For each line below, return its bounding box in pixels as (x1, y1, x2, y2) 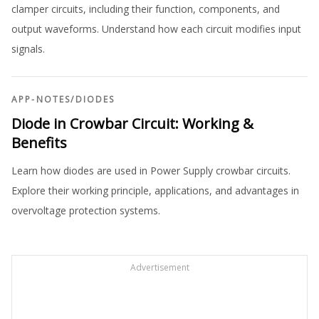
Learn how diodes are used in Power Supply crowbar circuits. (11, 164, 291, 177)
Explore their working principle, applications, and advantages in (11, 184, 299, 197)
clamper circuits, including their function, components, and (11, 2, 280, 16)
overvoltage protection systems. (11, 204, 160, 217)
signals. (11, 42, 45, 56)
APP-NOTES (11, 93, 71, 105)
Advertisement (130, 261, 189, 273)
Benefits (11, 133, 67, 152)
